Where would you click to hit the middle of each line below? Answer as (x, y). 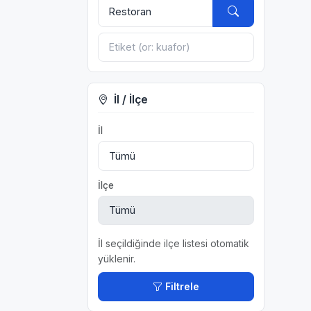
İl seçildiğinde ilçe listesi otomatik (174, 243)
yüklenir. (117, 258)
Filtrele (182, 287)
